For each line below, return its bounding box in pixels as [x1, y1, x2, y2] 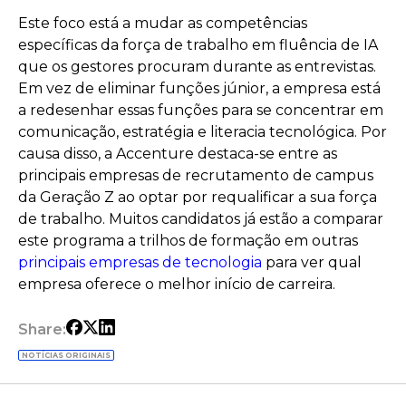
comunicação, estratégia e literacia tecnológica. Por [18, 122, 387, 140]
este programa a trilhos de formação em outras [18, 231, 358, 249]
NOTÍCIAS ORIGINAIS [22, 350, 111, 360]
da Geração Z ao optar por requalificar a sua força [18, 188, 377, 206]
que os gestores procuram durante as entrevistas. [18, 57, 376, 75]
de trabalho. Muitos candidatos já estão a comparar [18, 209, 383, 227]
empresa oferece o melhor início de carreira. [18, 275, 335, 293]
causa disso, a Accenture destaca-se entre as [18, 144, 337, 162]
